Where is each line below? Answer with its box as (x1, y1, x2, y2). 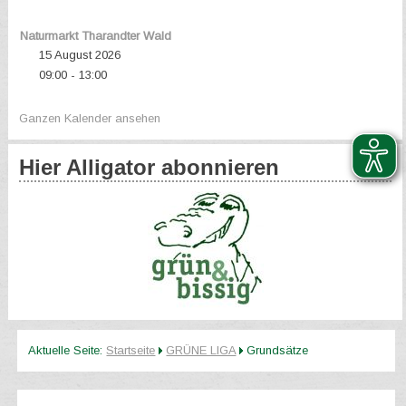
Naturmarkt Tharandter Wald (19, 29, 171, 43)
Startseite (106, 343, 156, 358)
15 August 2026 (38, 48, 121, 63)
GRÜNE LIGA (166, 343, 237, 358)
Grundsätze (246, 343, 309, 358)
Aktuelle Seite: (28, 343, 107, 358)
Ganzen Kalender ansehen (19, 111, 161, 126)
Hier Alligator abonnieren (19, 155, 280, 180)
